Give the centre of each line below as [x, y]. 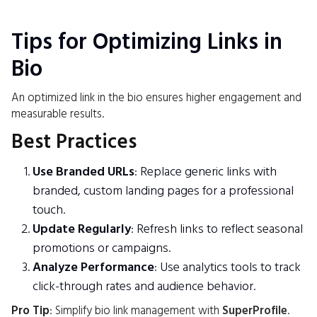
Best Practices [74, 142]
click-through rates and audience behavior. [144, 286]
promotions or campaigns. [102, 248]
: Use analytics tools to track [227, 267]
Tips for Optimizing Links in [147, 42]
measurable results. [58, 114]
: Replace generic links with [206, 171]
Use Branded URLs [83, 171]
